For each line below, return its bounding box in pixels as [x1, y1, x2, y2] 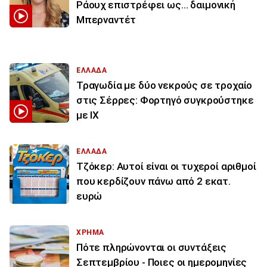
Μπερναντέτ [76, 13, 136, 26]
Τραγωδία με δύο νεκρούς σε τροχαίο [76, 79, 253, 91]
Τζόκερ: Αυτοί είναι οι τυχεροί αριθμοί [76, 160, 256, 172]
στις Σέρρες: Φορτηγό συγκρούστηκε [76, 94, 254, 106]
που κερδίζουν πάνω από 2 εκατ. [76, 175, 231, 187]
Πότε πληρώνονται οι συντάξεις [76, 241, 227, 253]
